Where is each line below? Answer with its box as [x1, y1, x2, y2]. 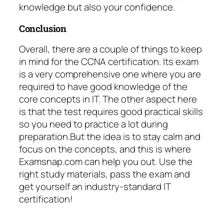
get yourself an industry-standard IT [19, 180, 170, 193]
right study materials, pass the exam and [19, 167, 190, 181]
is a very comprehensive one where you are [19, 67, 201, 81]
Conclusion [19, 22, 66, 34]
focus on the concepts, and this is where [19, 142, 191, 156]
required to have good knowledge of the [19, 80, 187, 93]
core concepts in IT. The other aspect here [19, 92, 197, 106]
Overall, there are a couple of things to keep [19, 42, 202, 56]
